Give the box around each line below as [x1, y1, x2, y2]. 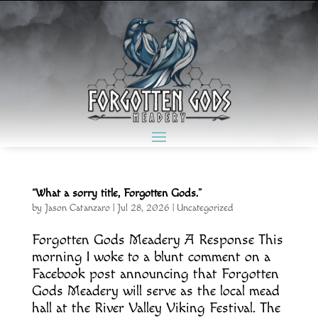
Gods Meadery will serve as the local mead [31, 283, 280, 300]
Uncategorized [176, 202, 234, 214]
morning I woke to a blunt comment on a [31, 248, 270, 266]
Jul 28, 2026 [116, 202, 170, 214]
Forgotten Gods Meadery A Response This [31, 231, 283, 249]
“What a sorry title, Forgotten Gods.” [31, 187, 202, 201]
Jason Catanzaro [44, 202, 110, 214]
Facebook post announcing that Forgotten [31, 265, 279, 283]
